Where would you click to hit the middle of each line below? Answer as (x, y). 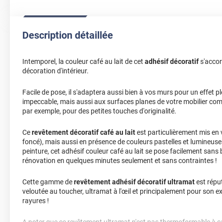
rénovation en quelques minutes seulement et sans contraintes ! (120, 161)
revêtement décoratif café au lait (83, 133)
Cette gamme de (48, 182)
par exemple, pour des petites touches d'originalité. (99, 111)
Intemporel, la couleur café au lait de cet (83, 62)
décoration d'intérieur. (55, 71)
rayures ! (36, 201)
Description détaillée (68, 35)
